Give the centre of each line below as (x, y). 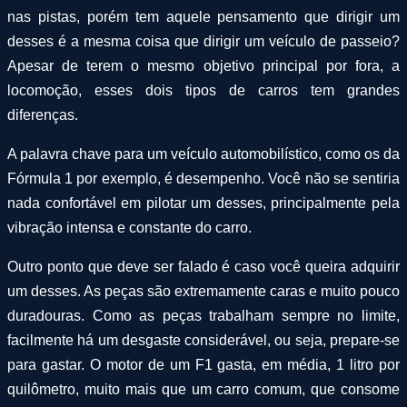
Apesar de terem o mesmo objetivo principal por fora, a (203, 65)
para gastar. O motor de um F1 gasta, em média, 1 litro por (203, 364)
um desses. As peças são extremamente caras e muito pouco (203, 291)
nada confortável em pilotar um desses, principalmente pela (203, 203)
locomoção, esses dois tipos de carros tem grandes (203, 90)
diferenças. (43, 114)
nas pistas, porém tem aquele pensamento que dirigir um (203, 16)
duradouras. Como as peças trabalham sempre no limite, (203, 315)
